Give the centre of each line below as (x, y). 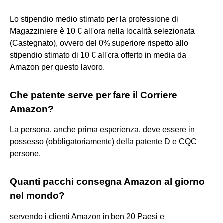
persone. (25, 153)
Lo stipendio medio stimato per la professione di (94, 19)
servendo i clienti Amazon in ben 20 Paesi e (87, 216)
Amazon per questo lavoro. (57, 67)
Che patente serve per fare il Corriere (94, 95)
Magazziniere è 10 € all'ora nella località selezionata (102, 31)
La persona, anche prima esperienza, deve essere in (102, 129)
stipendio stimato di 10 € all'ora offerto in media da (98, 55)
